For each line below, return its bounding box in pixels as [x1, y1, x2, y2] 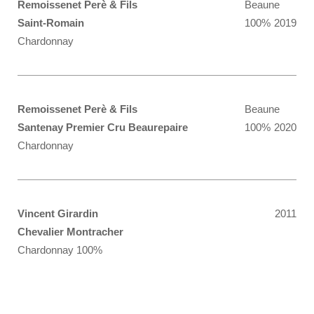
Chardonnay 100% [18, 244, 102, 256]
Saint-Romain [18, 17, 84, 29]
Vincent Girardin [18, 207, 98, 219]
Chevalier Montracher [18, 226, 123, 238]
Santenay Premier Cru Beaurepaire [18, 121, 188, 133]
